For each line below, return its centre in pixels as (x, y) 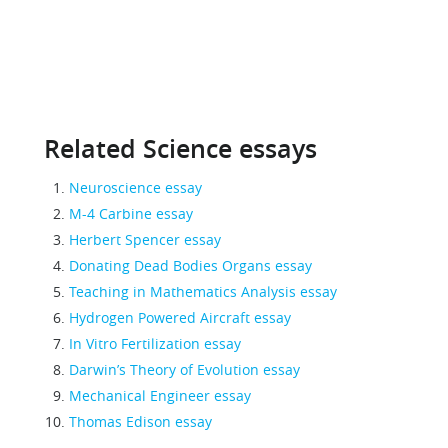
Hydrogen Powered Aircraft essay (180, 317)
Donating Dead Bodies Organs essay (190, 265)
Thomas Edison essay (140, 421)
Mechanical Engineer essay (160, 395)
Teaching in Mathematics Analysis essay (203, 291)
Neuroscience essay (135, 187)
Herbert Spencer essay (145, 239)
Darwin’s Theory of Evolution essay (184, 369)
